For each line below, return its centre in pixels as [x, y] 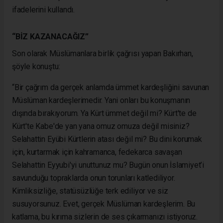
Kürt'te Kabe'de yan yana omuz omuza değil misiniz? [101, 126]
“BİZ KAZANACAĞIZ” [50, 36]
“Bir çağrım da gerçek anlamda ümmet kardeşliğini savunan [111, 87]
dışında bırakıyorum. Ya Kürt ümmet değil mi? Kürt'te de [104, 113]
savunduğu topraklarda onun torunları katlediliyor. [94, 178]
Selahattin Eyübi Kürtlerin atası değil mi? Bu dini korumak [107, 139]
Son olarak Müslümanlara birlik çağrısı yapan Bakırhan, [103, 53]
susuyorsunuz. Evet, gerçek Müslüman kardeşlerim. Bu [104, 204]
